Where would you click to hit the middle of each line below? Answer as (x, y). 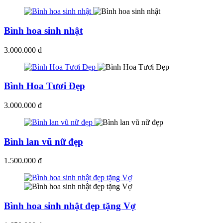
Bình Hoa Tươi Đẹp (45, 86)
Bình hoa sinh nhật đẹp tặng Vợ (70, 206)
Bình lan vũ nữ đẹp (44, 141)
